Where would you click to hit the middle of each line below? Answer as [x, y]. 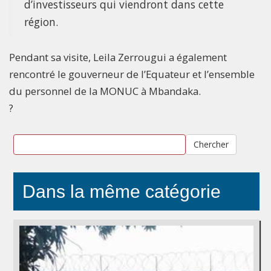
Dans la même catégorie [122, 192]
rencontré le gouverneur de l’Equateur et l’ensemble [132, 74]
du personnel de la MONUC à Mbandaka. [105, 91]
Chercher [211, 145]
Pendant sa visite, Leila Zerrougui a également [118, 57]
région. [41, 22]
